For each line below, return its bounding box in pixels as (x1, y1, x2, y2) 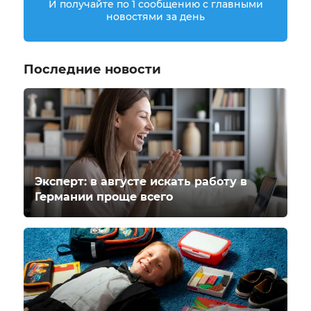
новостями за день (106, 10, 205, 23)
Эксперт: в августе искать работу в (35, 174, 247, 188)
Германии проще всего (35, 190, 173, 203)
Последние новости (24, 61, 161, 77)
